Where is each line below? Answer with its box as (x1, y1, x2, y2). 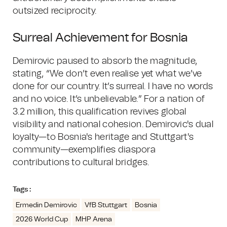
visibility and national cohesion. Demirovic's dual (13, 120, 213, 129)
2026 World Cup (16, 216, 68, 223)
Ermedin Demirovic (16, 202, 77, 209)
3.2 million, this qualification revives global (13, 107, 186, 117)
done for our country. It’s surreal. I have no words (13, 82, 213, 91)
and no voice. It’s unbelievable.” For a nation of (13, 95, 205, 104)
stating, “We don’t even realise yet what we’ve (13, 69, 202, 79)
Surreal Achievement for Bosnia (13, 32, 188, 44)
